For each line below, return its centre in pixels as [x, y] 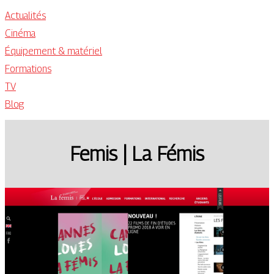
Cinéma [20, 33]
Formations [28, 69]
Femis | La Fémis [137, 154]
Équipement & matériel [54, 51]
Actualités [25, 16]
